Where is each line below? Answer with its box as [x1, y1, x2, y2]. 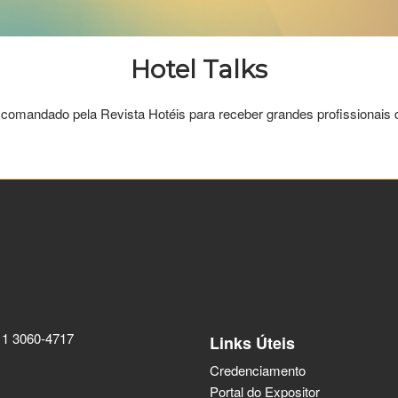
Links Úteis [210, 331, 295, 355]
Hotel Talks [131, 54, 267, 85]
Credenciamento [210, 361, 306, 380]
